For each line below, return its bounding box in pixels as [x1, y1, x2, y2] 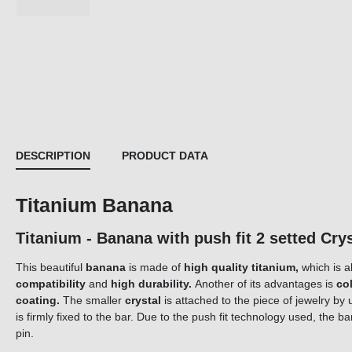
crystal [125, 294, 161, 307]
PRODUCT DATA [122, 149, 208, 163]
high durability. [108, 277, 192, 291]
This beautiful [16, 261, 82, 274]
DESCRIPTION [16, 149, 90, 163]
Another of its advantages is [192, 277, 336, 291]
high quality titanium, [184, 261, 299, 274]
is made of [126, 261, 184, 274]
